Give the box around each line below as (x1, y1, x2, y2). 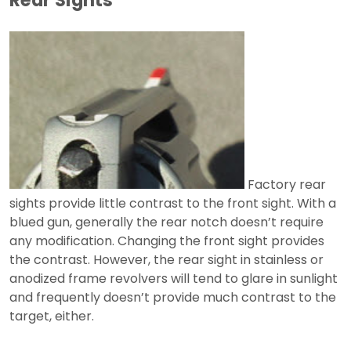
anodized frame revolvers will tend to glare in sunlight (9, 270, 338, 288)
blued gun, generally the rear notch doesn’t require (9, 213, 324, 232)
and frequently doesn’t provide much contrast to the (9, 288, 336, 307)
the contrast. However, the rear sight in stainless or (9, 251, 324, 270)
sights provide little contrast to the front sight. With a (9, 194, 336, 213)
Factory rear (244, 175, 326, 194)
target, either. (9, 307, 94, 326)
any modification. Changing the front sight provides (9, 232, 324, 251)
